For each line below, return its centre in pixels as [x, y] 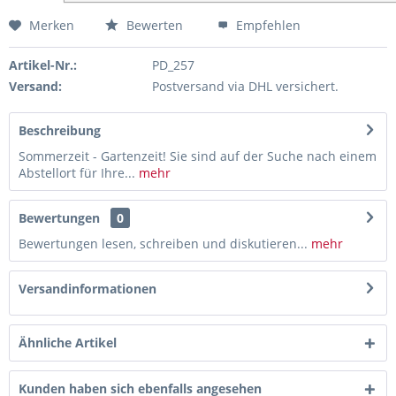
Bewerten [153, 25]
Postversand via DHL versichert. [245, 86]
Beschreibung [60, 130]
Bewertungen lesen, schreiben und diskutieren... [163, 243]
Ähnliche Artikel [68, 342]
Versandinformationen [88, 288]
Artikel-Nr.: [43, 65]
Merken [52, 25]
